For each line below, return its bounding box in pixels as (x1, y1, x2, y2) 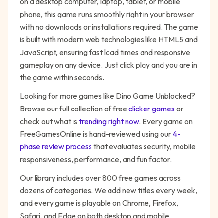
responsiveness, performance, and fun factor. (20, 154, 172, 164)
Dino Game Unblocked (116, 91, 191, 101)
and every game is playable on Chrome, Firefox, (20, 198, 178, 208)
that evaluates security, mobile (93, 142, 196, 151)
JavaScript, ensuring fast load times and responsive (20, 47, 190, 57)
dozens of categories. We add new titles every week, (20, 185, 197, 195)
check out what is (20, 116, 77, 126)
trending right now (79, 116, 139, 126)
